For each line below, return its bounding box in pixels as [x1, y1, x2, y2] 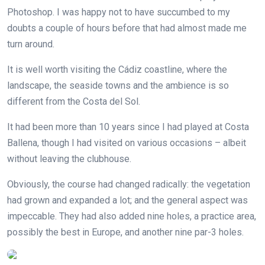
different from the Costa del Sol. [7, 95, 140, 107]
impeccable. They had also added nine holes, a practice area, [7, 210, 256, 222]
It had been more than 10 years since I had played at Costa [7, 121, 249, 132]
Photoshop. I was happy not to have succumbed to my [7, 6, 230, 18]
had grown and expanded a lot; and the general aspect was [7, 194, 248, 206]
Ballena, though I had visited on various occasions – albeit [7, 137, 246, 148]
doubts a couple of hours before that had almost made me [7, 22, 247, 34]
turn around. [7, 38, 54, 50]
